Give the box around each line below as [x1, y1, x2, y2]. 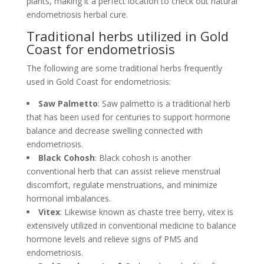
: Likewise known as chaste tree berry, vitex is [60, 206, 233, 217]
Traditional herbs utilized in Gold [26, 27, 229, 45]
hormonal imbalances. [26, 193, 111, 204]
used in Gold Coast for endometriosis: [26, 76, 171, 87]
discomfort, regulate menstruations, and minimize [26, 179, 217, 190]
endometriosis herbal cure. [26, 9, 128, 20]
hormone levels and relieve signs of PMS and [26, 233, 198, 245]
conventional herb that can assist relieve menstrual [26, 166, 220, 177]
